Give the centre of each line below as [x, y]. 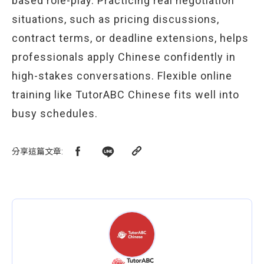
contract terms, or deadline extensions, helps [130, 38]
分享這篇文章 [37, 151]
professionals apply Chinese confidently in [124, 57]
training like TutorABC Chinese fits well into [126, 95]
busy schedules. [55, 113]
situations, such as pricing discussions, [115, 19]
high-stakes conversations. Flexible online [122, 76]
